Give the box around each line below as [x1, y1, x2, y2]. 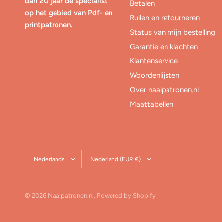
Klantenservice [130, 56, 178, 65]
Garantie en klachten [130, 42, 198, 51]
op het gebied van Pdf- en [25, 8, 113, 17]
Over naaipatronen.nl [130, 85, 199, 94]
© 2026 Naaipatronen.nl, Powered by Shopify [25, 192, 156, 199]
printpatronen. [25, 20, 72, 29]
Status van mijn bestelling [130, 28, 216, 37]
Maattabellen [130, 100, 174, 109]
